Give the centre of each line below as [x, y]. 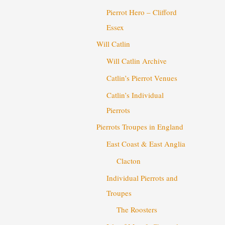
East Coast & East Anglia [146, 144]
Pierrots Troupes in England [140, 127]
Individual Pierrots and [142, 178]
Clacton [129, 160]
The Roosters [137, 210]
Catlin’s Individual [135, 95]
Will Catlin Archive [137, 61]
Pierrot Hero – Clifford [142, 12]
